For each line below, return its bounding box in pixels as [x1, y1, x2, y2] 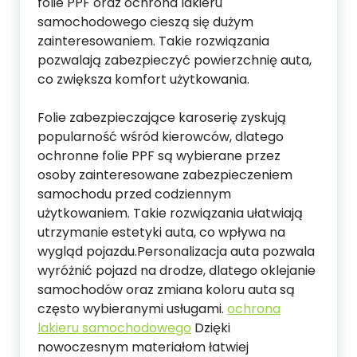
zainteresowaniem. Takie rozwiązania [37, 32, 269, 51]
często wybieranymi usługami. [37, 300, 227, 319]
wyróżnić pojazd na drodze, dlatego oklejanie [37, 261, 316, 280]
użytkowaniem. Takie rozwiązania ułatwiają [37, 204, 303, 223]
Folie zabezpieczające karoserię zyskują [37, 108, 286, 127]
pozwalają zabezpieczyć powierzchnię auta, [37, 51, 312, 70]
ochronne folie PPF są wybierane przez [37, 147, 280, 166]
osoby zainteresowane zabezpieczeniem [37, 166, 292, 185]
